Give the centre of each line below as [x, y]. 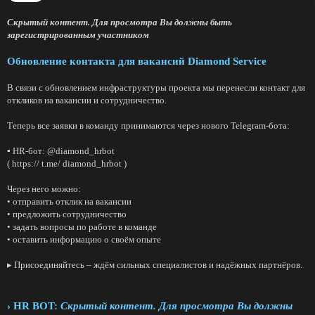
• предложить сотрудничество [67, 214]
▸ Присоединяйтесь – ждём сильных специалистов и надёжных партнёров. [155, 265]
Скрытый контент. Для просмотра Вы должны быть [120, 22]
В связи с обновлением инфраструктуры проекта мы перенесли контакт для [156, 88]
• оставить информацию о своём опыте [84, 239]
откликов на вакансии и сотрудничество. [87, 100]
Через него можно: [44, 189]
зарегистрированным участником [78, 35]
